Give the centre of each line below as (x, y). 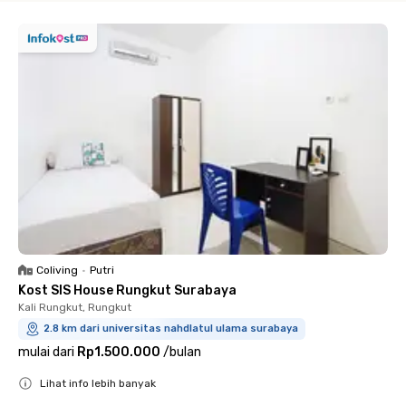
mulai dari (46, 352)
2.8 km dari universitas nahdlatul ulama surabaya (171, 329)
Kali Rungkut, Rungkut (75, 307)
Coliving (57, 270)
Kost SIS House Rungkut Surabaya (127, 290)
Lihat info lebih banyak (98, 383)
